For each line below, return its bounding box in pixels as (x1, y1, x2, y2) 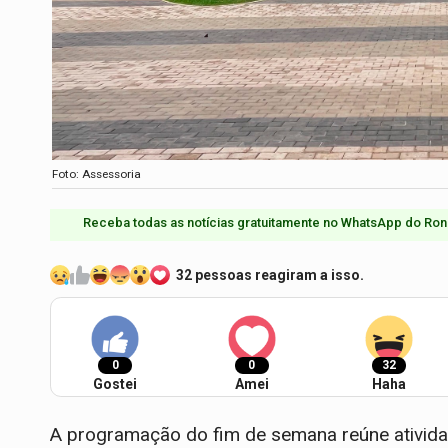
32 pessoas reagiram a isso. (176, 267, 364, 284)
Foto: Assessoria (52, 167, 141, 182)
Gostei (93, 376, 137, 393)
